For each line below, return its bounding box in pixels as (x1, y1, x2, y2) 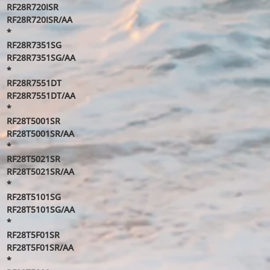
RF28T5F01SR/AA (6, 242, 74, 253)
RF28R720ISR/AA (6, 14, 72, 25)
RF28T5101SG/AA (6, 204, 75, 215)
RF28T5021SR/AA (6, 166, 74, 177)
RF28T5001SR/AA (6, 128, 74, 139)
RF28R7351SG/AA (6, 52, 75, 63)
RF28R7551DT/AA (6, 90, 75, 101)
